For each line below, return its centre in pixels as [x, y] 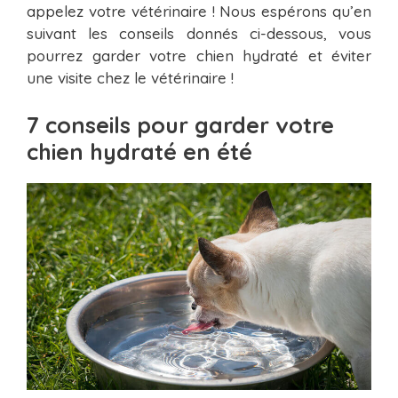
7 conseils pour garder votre [180, 124]
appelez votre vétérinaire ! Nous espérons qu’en [199, 12]
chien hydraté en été [139, 151]
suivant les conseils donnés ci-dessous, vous [199, 34]
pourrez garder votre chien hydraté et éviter [199, 56]
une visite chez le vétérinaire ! [130, 78]
